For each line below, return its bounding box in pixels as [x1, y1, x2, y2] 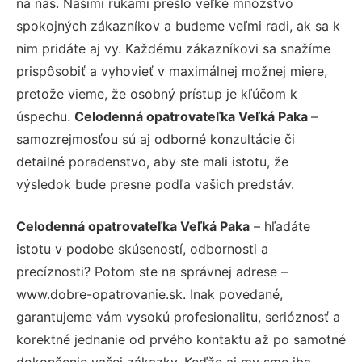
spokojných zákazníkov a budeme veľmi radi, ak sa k [16, 17, 340, 34]
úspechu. [16, 107, 74, 124]
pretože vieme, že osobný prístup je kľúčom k [16, 85, 297, 102]
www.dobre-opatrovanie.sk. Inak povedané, [16, 285, 283, 302]
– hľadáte [250, 217, 310, 234]
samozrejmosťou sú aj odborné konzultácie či [16, 130, 295, 147]
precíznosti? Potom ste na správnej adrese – [16, 263, 288, 280]
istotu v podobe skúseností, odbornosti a [16, 240, 268, 257]
